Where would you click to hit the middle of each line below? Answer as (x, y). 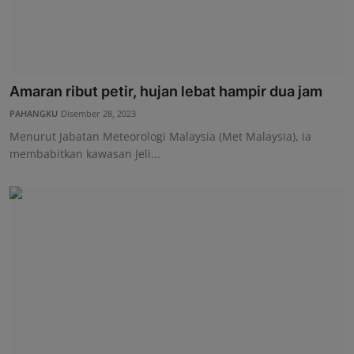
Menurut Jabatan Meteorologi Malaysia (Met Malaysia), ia (160, 137)
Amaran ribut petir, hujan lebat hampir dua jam (166, 92)
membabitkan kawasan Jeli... (85, 154)
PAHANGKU (34, 114)
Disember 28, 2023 (98, 114)
